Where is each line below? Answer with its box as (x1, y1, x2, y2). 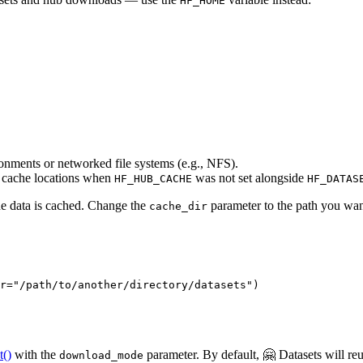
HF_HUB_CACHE (114, 172, 192, 185)
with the (11, 347, 59, 361)
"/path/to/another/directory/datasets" (13, 278, 253, 291)
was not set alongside (192, 170, 307, 185)
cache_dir (149, 199, 207, 212)
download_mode (59, 348, 143, 361)
